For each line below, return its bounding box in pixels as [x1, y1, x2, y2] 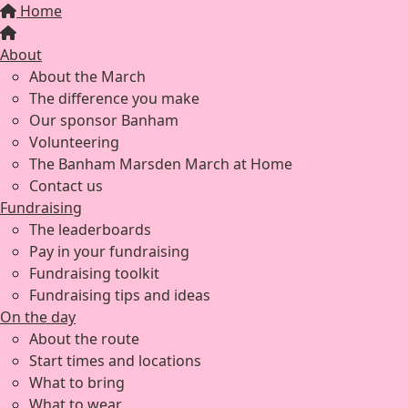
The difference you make [29, 88, 199, 108]
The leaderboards [29, 219, 151, 240]
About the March [29, 66, 146, 87]
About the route [29, 329, 139, 349]
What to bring [29, 372, 125, 393]
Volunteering [29, 132, 119, 152]
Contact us [29, 176, 103, 196]
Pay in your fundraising [29, 241, 189, 261]
